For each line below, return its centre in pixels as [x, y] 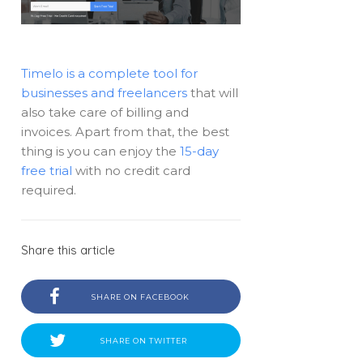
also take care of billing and [105, 112]
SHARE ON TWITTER [143, 340]
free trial [47, 171]
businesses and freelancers [105, 93]
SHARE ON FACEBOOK [141, 297]
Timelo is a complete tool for [110, 73]
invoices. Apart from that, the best [126, 132]
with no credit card [132, 171]
